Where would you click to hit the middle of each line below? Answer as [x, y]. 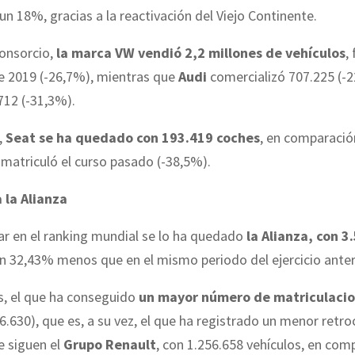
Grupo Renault [110, 344]
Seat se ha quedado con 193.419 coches [133, 137]
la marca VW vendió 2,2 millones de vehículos [201, 52]
